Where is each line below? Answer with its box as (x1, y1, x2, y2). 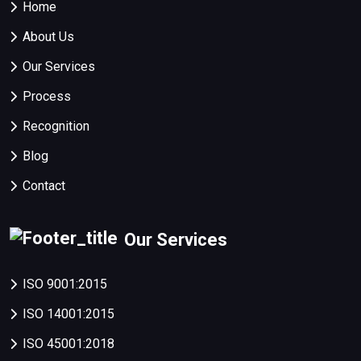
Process (23, 89, 71, 104)
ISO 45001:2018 (23, 336, 114, 352)
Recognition (23, 118, 89, 134)
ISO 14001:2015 (23, 306, 114, 322)
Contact (23, 178, 65, 193)
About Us (23, 29, 74, 44)
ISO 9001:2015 (23, 276, 107, 293)
